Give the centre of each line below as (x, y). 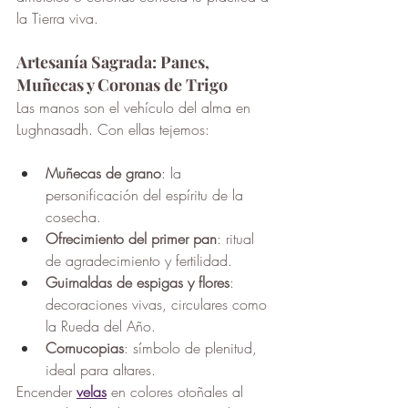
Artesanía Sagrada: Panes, (115, 62)
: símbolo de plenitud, (193, 348)
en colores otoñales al (177, 392)
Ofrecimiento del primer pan (131, 239)
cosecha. (73, 217)
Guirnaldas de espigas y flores (138, 283)
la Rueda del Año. (101, 326)
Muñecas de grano (103, 173)
